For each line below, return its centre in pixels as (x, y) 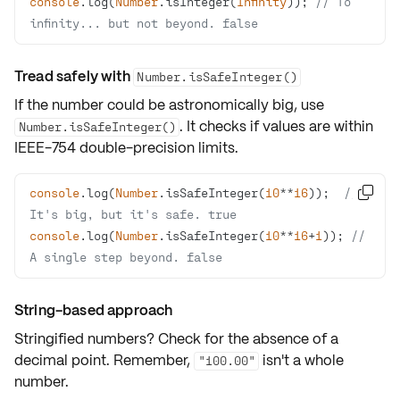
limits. (217, 148)
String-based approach (94, 310)
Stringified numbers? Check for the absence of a (176, 339)
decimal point (60, 360)
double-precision (137, 148)
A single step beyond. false (126, 257)
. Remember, (150, 360)
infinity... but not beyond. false (144, 23)
